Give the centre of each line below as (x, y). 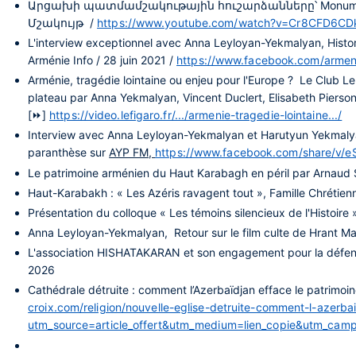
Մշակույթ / (63, 22)
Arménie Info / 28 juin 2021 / (103, 60)
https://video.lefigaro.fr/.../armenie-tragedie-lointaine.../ (196, 115)
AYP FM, (132, 153)
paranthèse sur (69, 153)
